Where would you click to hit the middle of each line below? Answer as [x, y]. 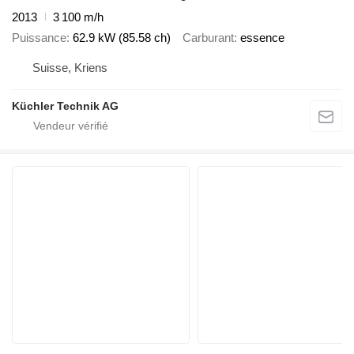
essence [262, 38]
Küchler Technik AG [65, 105]
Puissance [39, 38]
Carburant [208, 38]
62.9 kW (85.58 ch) [122, 38]
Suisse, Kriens [70, 67]
